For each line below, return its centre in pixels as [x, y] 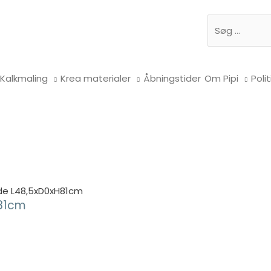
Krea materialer [96, 78]
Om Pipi [221, 78]
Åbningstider [172, 78]
